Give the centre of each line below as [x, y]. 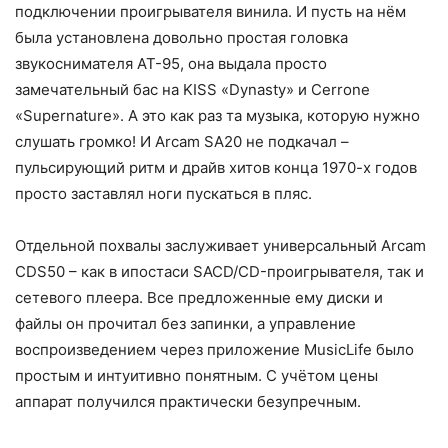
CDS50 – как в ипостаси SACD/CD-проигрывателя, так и [219, 272]
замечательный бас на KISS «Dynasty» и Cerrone [192, 90]
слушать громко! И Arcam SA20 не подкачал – [182, 142]
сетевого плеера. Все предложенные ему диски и [199, 298]
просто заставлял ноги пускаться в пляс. [163, 194]
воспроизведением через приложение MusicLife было [214, 350]
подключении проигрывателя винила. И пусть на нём [210, 12]
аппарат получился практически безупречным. [188, 402]
